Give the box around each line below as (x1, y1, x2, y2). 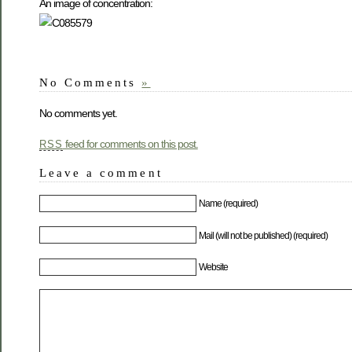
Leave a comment (39, 166, 163, 180)
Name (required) (199, 198, 258, 210)
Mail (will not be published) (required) (199, 229, 328, 241)
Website (199, 262, 229, 273)
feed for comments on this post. (62, 137, 198, 151)
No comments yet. (39, 106, 117, 119)
